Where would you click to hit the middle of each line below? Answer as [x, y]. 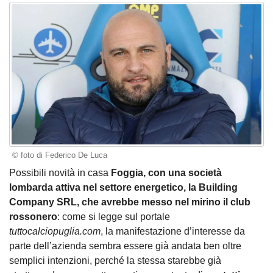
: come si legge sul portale [114, 216]
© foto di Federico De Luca [59, 155]
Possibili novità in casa [60, 172]
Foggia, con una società [166, 172]
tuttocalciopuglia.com [55, 231]
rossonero [33, 216]
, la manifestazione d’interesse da [173, 231]
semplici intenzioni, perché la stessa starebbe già [115, 260]
